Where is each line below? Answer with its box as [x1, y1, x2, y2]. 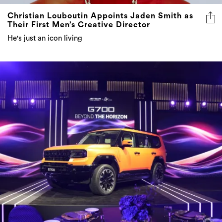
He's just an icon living [7, 35, 82, 43]
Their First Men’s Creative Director [7, 21, 150, 29]
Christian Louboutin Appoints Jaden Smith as [7, 12, 193, 20]
